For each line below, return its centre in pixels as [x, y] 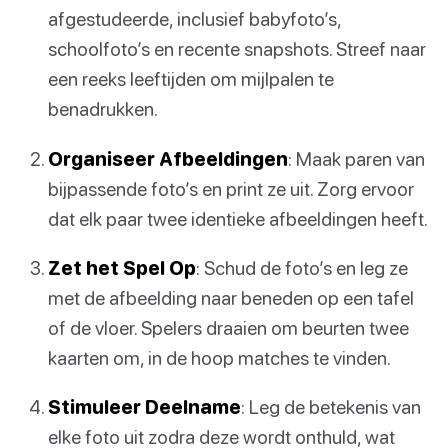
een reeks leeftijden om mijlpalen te [191, 79]
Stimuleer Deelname [144, 407]
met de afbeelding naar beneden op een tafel [231, 297]
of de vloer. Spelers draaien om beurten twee [228, 327]
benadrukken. [103, 109]
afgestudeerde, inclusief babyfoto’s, [194, 19]
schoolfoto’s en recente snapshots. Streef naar [237, 49]
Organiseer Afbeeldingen [168, 158]
